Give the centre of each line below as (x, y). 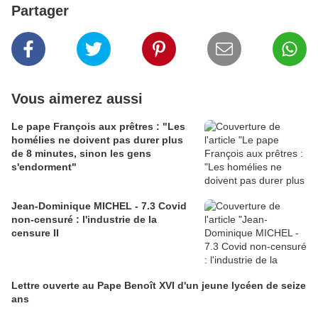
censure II (35, 233)
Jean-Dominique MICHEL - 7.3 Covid (99, 206)
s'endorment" (44, 167)
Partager (40, 11)
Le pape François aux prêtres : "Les (98, 127)
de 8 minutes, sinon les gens (81, 154)
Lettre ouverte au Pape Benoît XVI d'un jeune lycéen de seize (159, 286)
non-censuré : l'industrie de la (84, 220)
